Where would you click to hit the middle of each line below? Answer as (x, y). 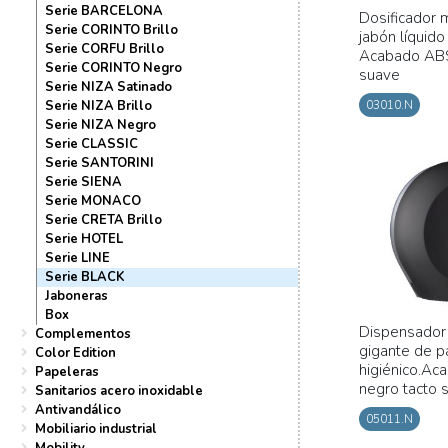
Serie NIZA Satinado (108, 86)
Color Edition (75, 352)
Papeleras (67, 371)
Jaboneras (76, 295)
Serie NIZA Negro (100, 124)
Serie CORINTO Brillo (111, 29)
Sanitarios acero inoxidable (119, 390)
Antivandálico (78, 409)
